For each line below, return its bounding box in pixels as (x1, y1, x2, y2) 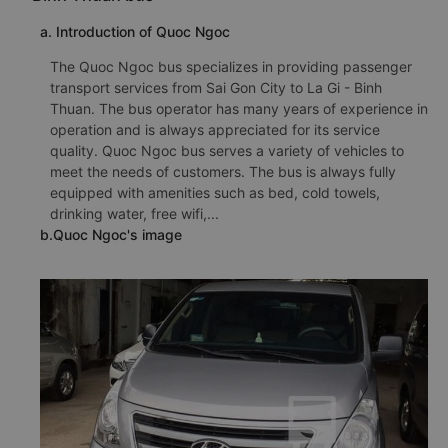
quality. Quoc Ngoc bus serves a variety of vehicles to (50, 141, 404, 159)
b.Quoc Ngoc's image (40, 225, 182, 243)
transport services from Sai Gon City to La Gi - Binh (50, 78, 382, 96)
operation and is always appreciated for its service (50, 120, 380, 138)
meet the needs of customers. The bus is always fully (50, 162, 396, 180)
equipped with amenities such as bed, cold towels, (50, 183, 380, 201)
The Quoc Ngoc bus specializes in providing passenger (50, 57, 412, 75)
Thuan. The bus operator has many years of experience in (50, 99, 428, 117)
